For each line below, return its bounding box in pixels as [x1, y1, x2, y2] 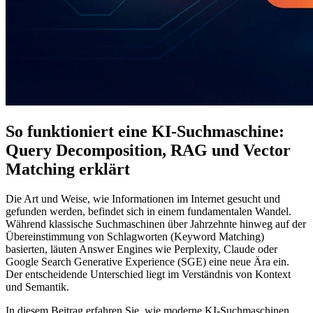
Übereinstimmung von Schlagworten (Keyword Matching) [6, 230, 264, 242]
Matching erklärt [6, 159, 130, 178]
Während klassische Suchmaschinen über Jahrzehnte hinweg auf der [6, 217, 306, 230]
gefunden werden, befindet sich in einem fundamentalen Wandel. [6, 205, 291, 217]
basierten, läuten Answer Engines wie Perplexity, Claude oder [6, 242, 277, 255]
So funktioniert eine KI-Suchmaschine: [6, 122, 284, 140]
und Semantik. [6, 280, 69, 293]
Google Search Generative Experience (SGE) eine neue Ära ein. [6, 255, 289, 268]
